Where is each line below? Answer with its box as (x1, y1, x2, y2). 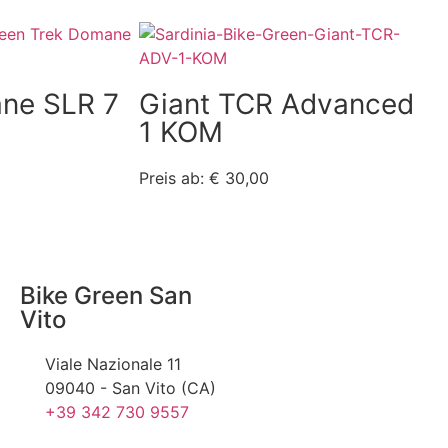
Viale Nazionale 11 (45, 354, 181, 375)
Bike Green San (20, 281, 192, 311)
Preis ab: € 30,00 (139, 168, 270, 189)
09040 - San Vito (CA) (45, 378, 216, 399)
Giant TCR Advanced (139, 87, 415, 122)
